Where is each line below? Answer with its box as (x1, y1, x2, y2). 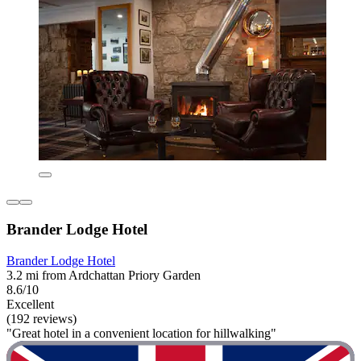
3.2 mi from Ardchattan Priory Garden (6, 268, 201, 282)
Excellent (6, 297, 54, 311)
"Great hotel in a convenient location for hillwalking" (6, 326, 276, 340)
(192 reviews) (6, 311, 77, 326)
